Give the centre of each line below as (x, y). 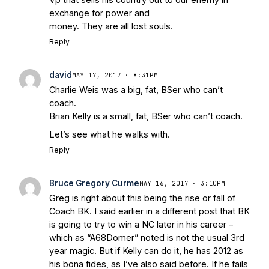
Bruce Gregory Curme (94, 183)
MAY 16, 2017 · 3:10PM (182, 183)
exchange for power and (99, 13)
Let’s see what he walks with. (110, 134)
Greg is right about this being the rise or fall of (142, 198)
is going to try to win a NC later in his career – (141, 225)
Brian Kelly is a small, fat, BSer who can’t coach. (146, 116)
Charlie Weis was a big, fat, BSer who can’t (136, 90)
